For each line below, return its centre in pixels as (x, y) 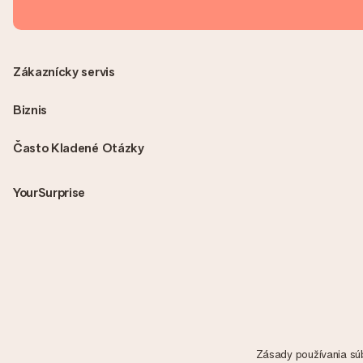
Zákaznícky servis (64, 72)
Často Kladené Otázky (79, 148)
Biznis (30, 110)
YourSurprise (49, 192)
